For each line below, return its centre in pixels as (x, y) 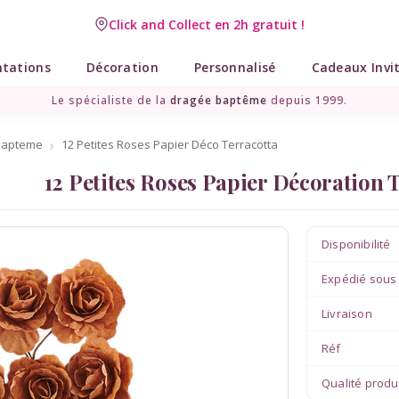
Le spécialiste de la (111, 100)
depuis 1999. (307, 100)
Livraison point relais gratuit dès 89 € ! (236, 24)
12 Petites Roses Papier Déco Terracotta (170, 144)
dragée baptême (219, 100)
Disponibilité (356, 244)
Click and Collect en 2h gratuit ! (164, 24)
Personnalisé (235, 67)
